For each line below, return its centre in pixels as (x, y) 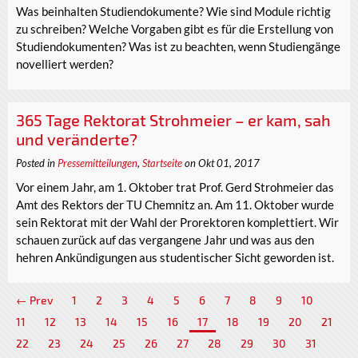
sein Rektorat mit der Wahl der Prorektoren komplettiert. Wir (177, 223)
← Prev (34, 300)
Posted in (37, 163)
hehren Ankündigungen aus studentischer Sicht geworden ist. (175, 258)
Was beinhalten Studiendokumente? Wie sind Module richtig (173, 11)
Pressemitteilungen (97, 163)
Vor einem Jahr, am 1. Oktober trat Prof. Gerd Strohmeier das (175, 187)
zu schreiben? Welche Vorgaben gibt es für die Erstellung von (175, 28)
